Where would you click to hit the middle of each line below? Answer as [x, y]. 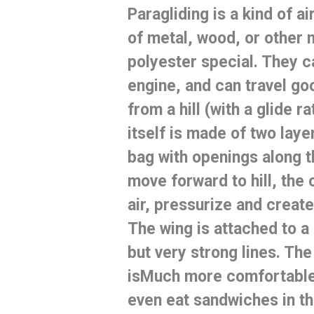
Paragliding [168, 14]
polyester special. [194, 62]
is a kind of [252, 14]
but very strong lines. [205, 252]
